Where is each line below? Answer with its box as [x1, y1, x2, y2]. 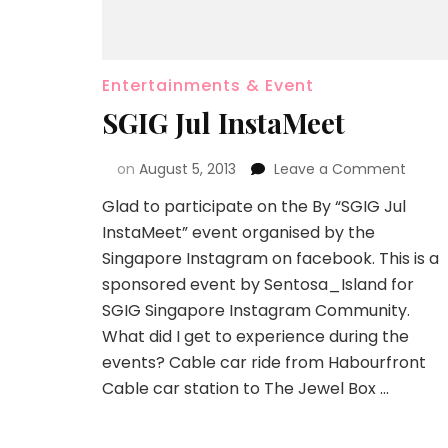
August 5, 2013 [139, 158, 236, 179]
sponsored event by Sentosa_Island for [102, 272, 414, 296]
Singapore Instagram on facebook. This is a [102, 246, 439, 270]
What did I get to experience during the [102, 324, 409, 348]
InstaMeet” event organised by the [102, 220, 375, 244]
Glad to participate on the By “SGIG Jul [102, 194, 406, 218]
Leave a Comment [274, 158, 406, 179]
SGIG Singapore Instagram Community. [102, 298, 410, 322]
